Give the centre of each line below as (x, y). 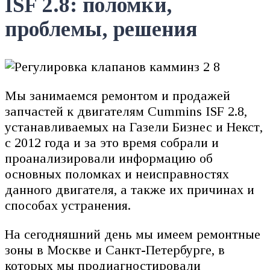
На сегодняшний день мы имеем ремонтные (133, 234)
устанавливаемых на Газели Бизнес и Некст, (134, 127)
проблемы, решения (101, 29)
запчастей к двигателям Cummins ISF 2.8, (126, 111)
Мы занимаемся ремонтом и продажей (118, 95)
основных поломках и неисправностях (117, 174)
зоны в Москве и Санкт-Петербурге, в (115, 250)
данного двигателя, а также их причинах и (130, 189)
